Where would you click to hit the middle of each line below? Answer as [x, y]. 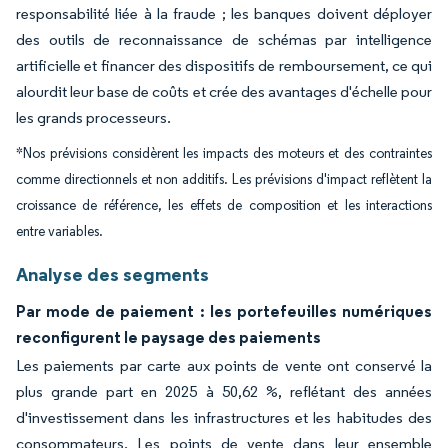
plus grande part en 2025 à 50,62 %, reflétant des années [224, 391]
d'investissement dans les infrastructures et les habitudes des [224, 417]
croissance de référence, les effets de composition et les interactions [224, 205]
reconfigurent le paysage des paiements [168, 337]
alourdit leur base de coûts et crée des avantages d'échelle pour [224, 91]
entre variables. [59, 231]
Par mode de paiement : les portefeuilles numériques [224, 311]
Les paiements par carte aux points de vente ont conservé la [224, 365]
